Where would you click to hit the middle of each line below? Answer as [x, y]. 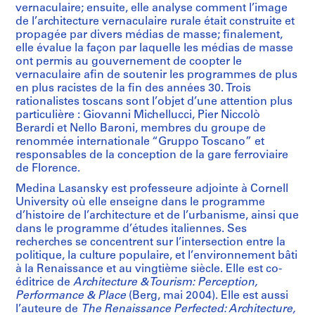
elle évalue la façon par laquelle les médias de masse [154, 48]
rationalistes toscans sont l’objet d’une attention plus [154, 102]
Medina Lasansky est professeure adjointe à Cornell [152, 189]
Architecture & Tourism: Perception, [165, 282]
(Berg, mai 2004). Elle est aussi [207, 296]
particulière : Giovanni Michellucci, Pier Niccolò [138, 115]
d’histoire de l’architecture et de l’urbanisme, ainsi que [157, 216]
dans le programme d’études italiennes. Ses [131, 229]
